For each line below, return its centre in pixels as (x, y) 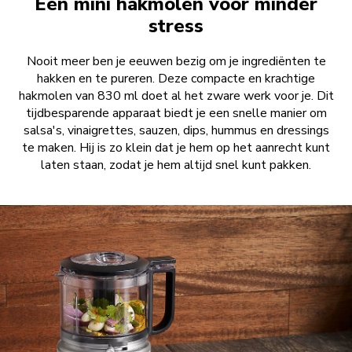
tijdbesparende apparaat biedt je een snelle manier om (176, 114)
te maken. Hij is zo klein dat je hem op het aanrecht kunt (176, 148)
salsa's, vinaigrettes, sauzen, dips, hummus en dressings (176, 131)
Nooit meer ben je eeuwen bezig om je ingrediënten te (176, 62)
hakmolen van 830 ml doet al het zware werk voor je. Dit (176, 96)
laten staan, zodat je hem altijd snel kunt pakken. (176, 165)
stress (176, 26)
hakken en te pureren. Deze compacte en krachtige (176, 79)
